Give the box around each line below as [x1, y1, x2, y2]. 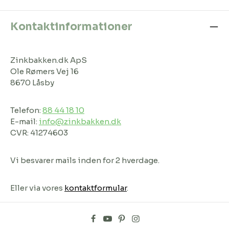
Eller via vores [10, 182, 64, 193]
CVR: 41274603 [10, 127, 68, 138]
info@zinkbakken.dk [39, 116, 121, 126]
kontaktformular [64, 182, 127, 193]
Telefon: [10, 105, 42, 115]
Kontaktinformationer [10, 19, 132, 33]
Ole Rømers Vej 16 [10, 66, 79, 76]
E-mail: [10, 116, 39, 126]
